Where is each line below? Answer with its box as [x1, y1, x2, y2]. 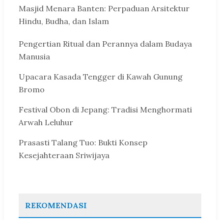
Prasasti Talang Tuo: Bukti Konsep [19, 137, 147, 147]
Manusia [19, 52, 50, 62]
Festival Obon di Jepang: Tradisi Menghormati [19, 104, 192, 114]
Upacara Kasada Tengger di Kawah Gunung [19, 71, 183, 82]
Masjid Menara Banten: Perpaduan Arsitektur [19, 3, 190, 14]
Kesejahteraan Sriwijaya [19, 150, 110, 160]
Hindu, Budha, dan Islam [19, 16, 109, 27]
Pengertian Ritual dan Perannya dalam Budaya [19, 39, 192, 49]
